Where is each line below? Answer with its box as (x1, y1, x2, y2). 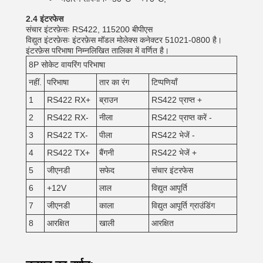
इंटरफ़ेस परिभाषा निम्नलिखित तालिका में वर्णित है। (26, 46, 169, 55)
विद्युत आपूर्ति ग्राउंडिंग (151, 201, 215, 210)
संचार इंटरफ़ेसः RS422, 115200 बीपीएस (26, 25, 153, 34)
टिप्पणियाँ (151, 77, 177, 87)
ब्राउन (99, 95, 118, 104)
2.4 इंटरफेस (26, 14, 63, 23)
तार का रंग (99, 77, 129, 87)
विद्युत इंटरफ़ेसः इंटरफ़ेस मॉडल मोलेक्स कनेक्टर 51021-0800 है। (26, 35, 222, 45)
